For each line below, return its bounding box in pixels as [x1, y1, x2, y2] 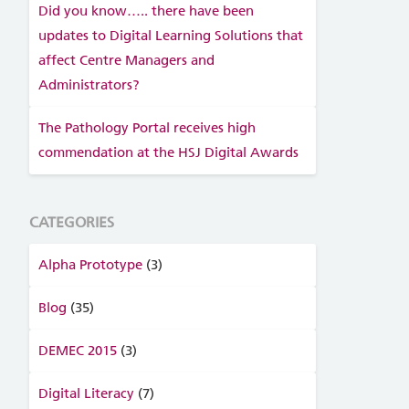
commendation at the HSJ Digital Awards [37, 144, 299, 161]
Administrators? [37, 77, 140, 93]
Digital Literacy [37, 385, 134, 402]
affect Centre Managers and [37, 52, 215, 68]
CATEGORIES [28, 214, 114, 231]
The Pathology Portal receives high [37, 120, 256, 136]
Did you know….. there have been [37, 3, 254, 19]
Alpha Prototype [37, 257, 142, 273]
